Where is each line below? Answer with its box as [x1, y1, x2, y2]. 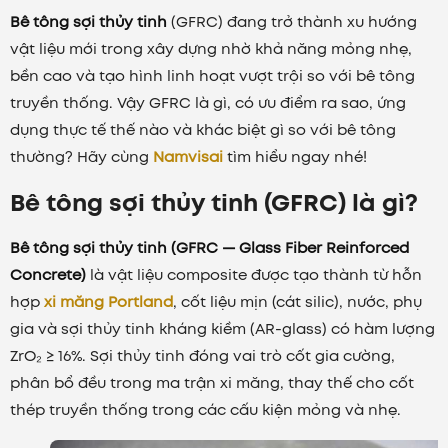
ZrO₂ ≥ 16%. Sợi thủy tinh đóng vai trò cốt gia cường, [10, 344, 395, 367]
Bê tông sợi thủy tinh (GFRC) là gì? [10, 184, 418, 220]
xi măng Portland [44, 290, 173, 313]
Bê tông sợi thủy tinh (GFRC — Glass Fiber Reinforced [10, 236, 409, 259]
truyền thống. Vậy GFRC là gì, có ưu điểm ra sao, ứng [10, 91, 406, 114]
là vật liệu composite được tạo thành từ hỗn [86, 263, 422, 286]
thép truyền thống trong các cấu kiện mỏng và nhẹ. [10, 398, 401, 421]
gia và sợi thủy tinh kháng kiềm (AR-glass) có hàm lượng [10, 317, 435, 340]
